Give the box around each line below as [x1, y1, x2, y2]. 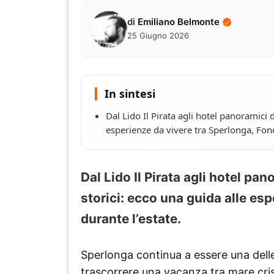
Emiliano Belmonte [138, 16, 220, 28]
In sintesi [105, 86, 155, 101]
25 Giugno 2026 [127, 31, 189, 41]
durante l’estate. [81, 210, 181, 226]
